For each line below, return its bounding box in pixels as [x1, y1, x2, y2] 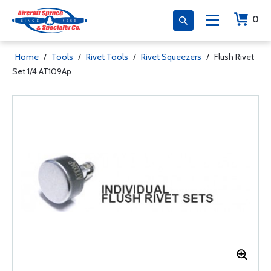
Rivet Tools [86, 51, 128, 62]
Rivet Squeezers [141, 51, 201, 62]
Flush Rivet [214, 51, 254, 62]
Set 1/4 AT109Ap [12, 66, 71, 77]
